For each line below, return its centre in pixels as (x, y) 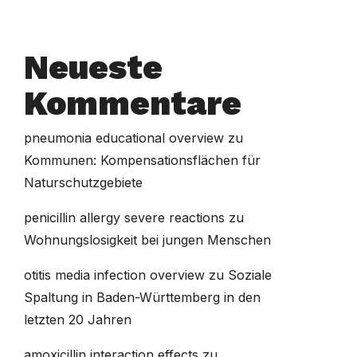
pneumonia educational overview (124, 138)
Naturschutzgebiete (83, 182)
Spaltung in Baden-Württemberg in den (142, 297)
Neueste (93, 67)
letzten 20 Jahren (77, 320)
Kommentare (132, 103)
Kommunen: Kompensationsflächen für (142, 160)
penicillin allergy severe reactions (124, 218)
